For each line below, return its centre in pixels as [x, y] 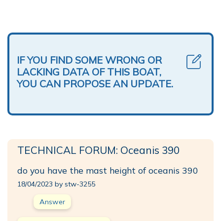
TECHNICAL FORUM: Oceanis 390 [98, 150]
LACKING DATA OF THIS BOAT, [89, 72]
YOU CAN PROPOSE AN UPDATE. [95, 83]
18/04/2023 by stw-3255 [56, 184]
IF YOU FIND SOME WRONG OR [89, 60]
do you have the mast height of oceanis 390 [108, 170]
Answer [52, 202]
